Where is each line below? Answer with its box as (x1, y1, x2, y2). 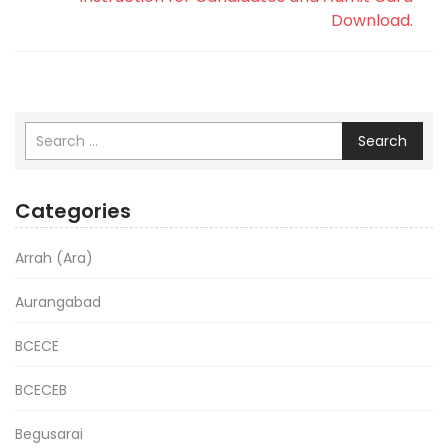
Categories (15, 197, 131, 226)
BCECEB (15, 380, 67, 401)
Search (358, 131, 407, 152)
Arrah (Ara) (15, 248, 93, 269)
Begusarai (15, 424, 83, 445)
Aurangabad (15, 292, 101, 313)
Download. (331, 9, 413, 33)
